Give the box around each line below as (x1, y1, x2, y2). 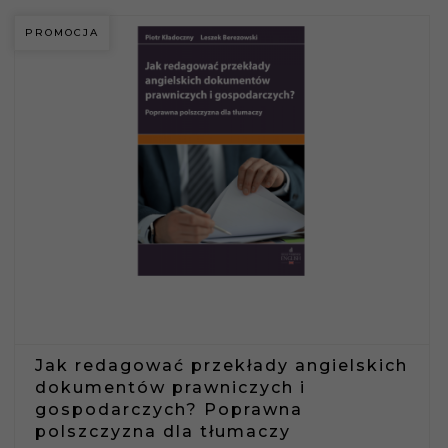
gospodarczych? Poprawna (35, 399, 303, 419)
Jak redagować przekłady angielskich (35, 355, 408, 375)
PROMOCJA (25, 25, 99, 39)
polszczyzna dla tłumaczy (35, 421, 291, 441)
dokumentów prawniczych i (35, 377, 306, 397)
